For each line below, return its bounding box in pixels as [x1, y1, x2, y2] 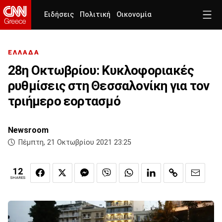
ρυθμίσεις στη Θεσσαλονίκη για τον [8, 78, 210, 94]
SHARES [10, 175, 25, 180]
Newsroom [8, 125, 49, 135]
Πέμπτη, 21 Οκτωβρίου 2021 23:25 [18, 138, 131, 147]
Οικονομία [116, 10, 152, 19]
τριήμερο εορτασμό [8, 94, 120, 109]
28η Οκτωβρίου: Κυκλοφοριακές [8, 63, 194, 78]
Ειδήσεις [44, 10, 74, 19]
